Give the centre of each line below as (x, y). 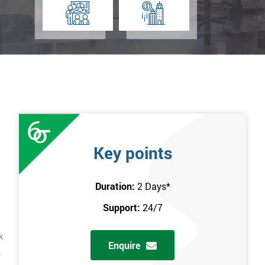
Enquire (124, 245)
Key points (132, 153)
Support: (122, 208)
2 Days (151, 186)
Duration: (116, 186)
